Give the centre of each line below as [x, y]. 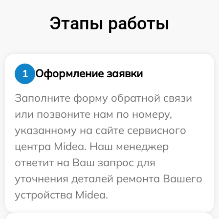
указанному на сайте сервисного [100, 130]
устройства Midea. [61, 194]
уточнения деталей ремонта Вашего [109, 178]
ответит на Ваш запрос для [85, 162]
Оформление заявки [89, 74]
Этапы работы [109, 23]
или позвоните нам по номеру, [93, 114]
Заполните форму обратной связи [103, 98]
